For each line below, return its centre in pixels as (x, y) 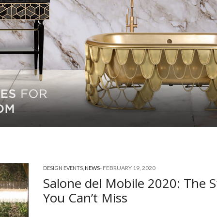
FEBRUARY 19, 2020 (129, 168)
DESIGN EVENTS (63, 168)
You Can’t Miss (85, 197)
